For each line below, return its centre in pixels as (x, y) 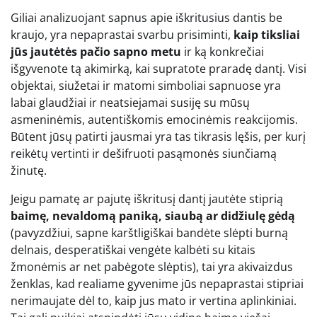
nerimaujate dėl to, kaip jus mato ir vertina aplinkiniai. (154, 300)
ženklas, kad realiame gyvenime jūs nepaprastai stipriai (157, 283)
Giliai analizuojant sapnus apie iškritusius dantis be (146, 17)
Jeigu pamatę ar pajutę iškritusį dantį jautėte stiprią (147, 198)
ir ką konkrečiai (223, 51)
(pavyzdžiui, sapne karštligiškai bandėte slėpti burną (149, 232)
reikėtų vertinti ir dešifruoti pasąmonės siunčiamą (144, 153)
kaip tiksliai (267, 34)
